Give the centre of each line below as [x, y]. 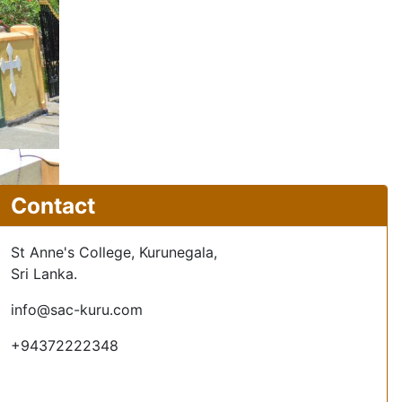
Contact [52, 206]
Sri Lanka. [44, 274]
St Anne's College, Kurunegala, [114, 253]
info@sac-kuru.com [76, 310]
